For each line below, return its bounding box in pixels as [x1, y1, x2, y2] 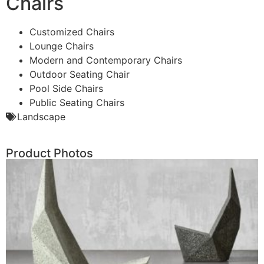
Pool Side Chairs [29, 82, 103, 95]
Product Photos [6, 146, 93, 161]
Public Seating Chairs [29, 97, 124, 109]
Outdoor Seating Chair [29, 68, 130, 81]
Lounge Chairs [29, 40, 94, 52]
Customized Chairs [29, 26, 114, 38]
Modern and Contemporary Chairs [29, 54, 182, 67]
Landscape [17, 111, 65, 123]
